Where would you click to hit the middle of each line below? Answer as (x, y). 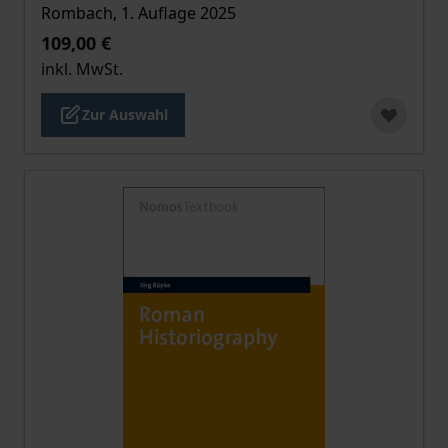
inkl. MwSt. (82, 69)
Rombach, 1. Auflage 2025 (138, 13)
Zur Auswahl (125, 114)
